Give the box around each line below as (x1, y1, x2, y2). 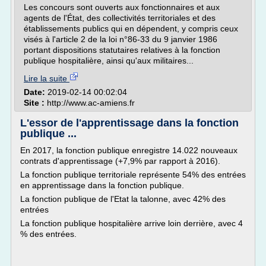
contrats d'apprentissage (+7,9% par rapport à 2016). (20, 156, 220, 166)
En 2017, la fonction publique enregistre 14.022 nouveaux (20, 145, 237, 155)
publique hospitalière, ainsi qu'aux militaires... (24, 56, 194, 65)
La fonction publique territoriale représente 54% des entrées (20, 170, 246, 179)
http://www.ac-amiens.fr (47, 98, 135, 107)
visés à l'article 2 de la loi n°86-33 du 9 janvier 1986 (24, 34, 217, 44)
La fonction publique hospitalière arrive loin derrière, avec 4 (20, 218, 243, 228)
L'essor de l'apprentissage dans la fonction (20, 117, 239, 129)
